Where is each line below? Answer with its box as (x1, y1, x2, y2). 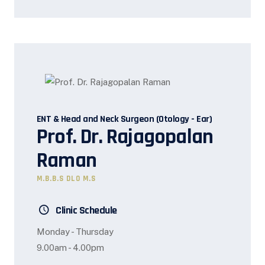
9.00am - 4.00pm (36, 242, 104, 253)
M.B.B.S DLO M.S (36, 173, 96, 183)
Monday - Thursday (36, 226, 114, 237)
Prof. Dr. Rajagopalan (36, 123, 214, 150)
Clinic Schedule (51, 203, 117, 217)
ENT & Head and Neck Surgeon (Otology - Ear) (36, 112, 212, 125)
